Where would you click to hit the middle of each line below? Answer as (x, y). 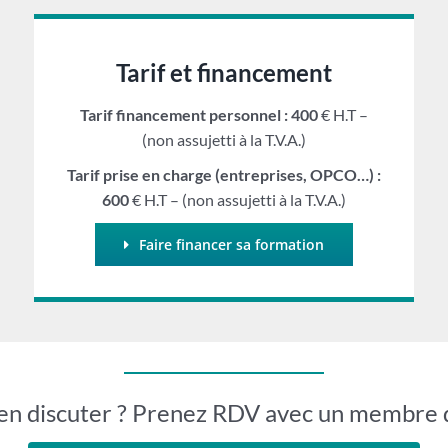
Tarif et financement (223, 72)
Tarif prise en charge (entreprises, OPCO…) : (223, 174)
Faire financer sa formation (231, 244)
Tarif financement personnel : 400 (198, 114)
